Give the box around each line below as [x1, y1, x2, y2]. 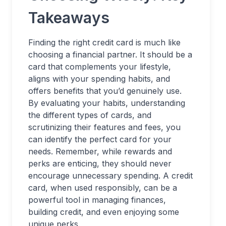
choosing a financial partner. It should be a [28, 49, 192, 60]
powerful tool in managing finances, [28, 195, 166, 205]
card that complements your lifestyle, [28, 62, 171, 72]
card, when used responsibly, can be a [28, 183, 177, 193]
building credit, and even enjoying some [28, 207, 179, 217]
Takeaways [28, 9, 109, 27]
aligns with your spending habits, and [28, 74, 170, 84]
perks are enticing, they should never [28, 158, 172, 169]
